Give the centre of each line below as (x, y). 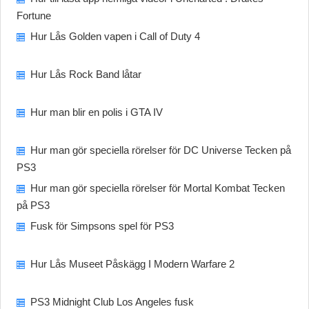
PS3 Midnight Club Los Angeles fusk (112, 302)
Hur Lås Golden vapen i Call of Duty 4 (116, 36)
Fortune (34, 16)
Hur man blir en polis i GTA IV (97, 112)
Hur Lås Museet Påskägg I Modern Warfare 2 (133, 264)
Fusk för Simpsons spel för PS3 (102, 226)
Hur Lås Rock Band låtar (86, 74)
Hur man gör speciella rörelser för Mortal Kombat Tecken (158, 188)
